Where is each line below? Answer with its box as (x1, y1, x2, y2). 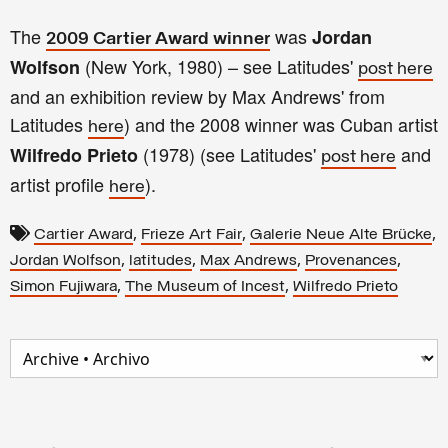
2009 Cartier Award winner (46, 30, 270, 49)
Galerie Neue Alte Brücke (250, 227, 432, 243)
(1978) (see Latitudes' (138, 141, 321, 167)
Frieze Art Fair (141, 227, 242, 243)
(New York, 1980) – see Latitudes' (80, 53, 358, 79)
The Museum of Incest (125, 279, 285, 295)
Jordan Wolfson (10, 253, 121, 269)
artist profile (10, 171, 109, 197)
